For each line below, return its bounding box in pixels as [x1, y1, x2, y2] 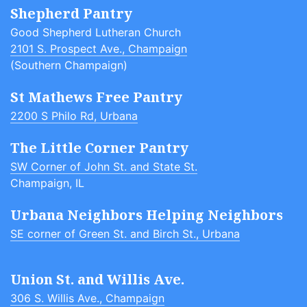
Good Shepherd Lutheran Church [10, 25, 181, 39]
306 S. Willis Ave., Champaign [10, 291, 164, 305]
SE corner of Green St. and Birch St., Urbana [10, 227, 240, 241]
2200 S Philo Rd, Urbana [10, 109, 138, 123]
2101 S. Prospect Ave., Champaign [10, 42, 187, 56]
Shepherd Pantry [10, 4, 132, 23]
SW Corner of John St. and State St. [10, 160, 197, 173]
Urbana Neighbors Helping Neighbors [10, 206, 283, 224]
